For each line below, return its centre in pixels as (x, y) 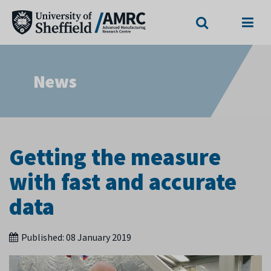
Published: (44, 237)
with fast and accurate (123, 182)
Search (215, 8)
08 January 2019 (99, 237)
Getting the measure (115, 157)
